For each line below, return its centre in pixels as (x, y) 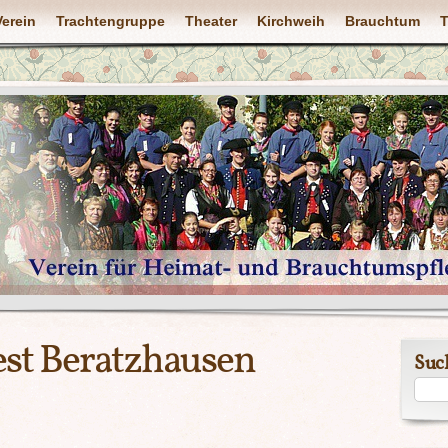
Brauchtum (382, 21)
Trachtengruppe (110, 21)
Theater (211, 21)
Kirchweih (291, 21)
